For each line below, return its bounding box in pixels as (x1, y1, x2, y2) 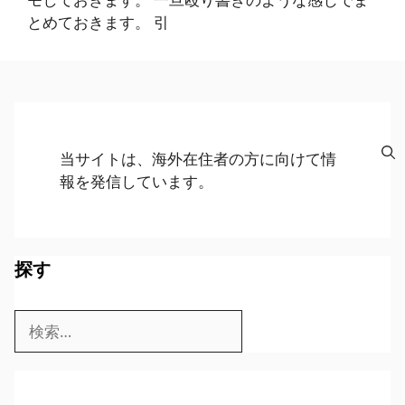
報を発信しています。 (60, 171, 213, 193)
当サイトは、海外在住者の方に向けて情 (60, 148, 336, 170)
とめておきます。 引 (27, 12, 169, 33)
